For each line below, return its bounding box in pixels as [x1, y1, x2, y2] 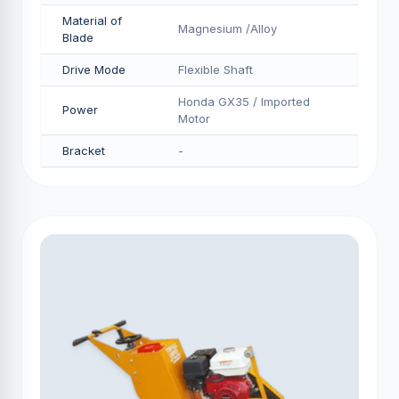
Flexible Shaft [178, 62, 253, 77]
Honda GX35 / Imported [178, 94, 310, 109]
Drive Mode [62, 62, 126, 77]
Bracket [62, 143, 105, 158]
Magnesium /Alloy [178, 21, 277, 36]
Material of [62, 13, 122, 28]
